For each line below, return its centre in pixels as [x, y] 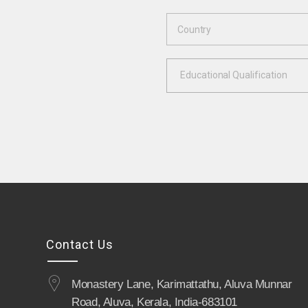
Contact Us [80, 245]
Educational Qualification [233, 75]
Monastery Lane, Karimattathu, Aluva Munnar [182, 285]
